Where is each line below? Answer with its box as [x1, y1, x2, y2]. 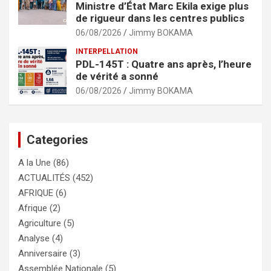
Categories [27, 132, 88, 147]
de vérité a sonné [76, 70, 158, 82]
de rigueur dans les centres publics [76, 11, 244, 24]
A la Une [18, 157, 51, 168]
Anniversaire [18, 247, 67, 259]
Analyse [18, 232, 50, 244]
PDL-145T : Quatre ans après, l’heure [76, 57, 252, 70]
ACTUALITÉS [18, 172, 70, 183]
